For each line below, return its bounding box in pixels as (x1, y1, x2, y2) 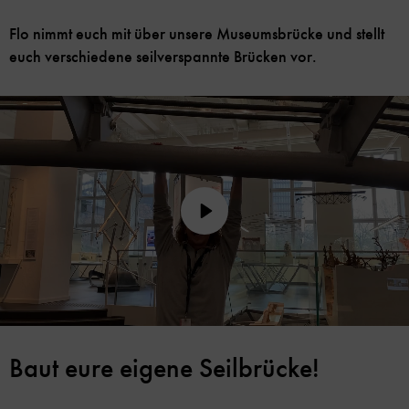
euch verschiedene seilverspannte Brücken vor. (9, 47, 317, 68)
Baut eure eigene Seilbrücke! (9, 351, 320, 385)
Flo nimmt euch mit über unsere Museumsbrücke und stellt (9, 24, 384, 45)
